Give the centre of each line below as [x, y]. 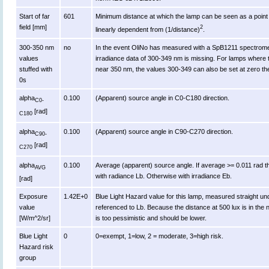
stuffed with [36, 69]
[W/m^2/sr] [35, 218]
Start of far [35, 17]
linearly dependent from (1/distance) [148, 29]
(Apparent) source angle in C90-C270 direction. [165, 132]
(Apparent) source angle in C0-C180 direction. [163, 98]
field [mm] [33, 27]
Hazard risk [37, 247]
